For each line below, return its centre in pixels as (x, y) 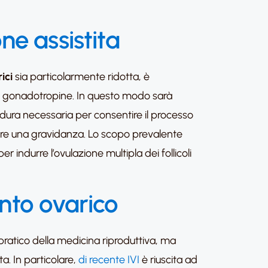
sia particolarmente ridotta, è (82, 77)
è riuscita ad (170, 260)
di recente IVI (110, 260)
